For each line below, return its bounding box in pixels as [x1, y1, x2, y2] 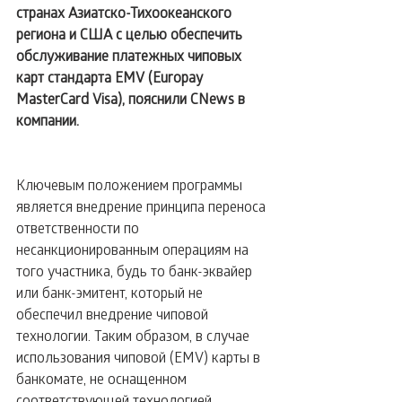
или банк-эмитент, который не [16, 283, 206, 301]
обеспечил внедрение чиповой [16, 304, 212, 323]
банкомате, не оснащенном [16, 369, 190, 388]
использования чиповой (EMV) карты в [16, 347, 264, 366]
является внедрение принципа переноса [16, 197, 269, 215]
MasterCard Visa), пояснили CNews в [16, 89, 249, 108]
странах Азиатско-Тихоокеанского [16, 3, 235, 22]
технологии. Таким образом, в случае [16, 326, 253, 345]
